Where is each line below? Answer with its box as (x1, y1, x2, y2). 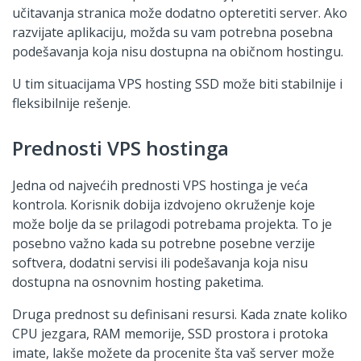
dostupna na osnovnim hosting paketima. (12, 272, 263, 291)
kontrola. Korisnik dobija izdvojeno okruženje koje (12, 195, 315, 214)
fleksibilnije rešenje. (12, 93, 131, 112)
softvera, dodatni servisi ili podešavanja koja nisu (12, 253, 308, 272)
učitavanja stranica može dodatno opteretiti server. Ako (12, 3, 347, 22)
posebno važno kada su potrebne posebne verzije (12, 234, 315, 252)
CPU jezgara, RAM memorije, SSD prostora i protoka (12, 324, 328, 342)
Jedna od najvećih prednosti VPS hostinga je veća (12, 176, 308, 194)
